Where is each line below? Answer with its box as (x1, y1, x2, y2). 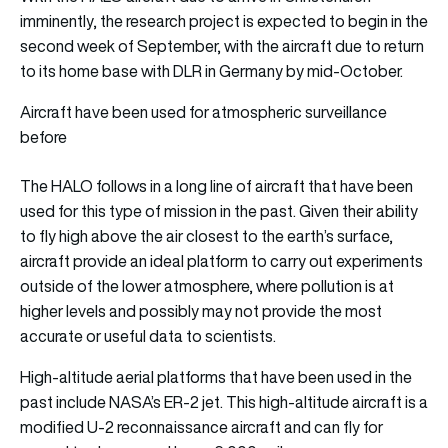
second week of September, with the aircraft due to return (20, 35, 424, 58)
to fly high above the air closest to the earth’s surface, (20, 225, 393, 248)
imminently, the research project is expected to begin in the (20, 10, 428, 33)
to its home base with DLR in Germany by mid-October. (20, 60, 403, 83)
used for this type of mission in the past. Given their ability (20, 200, 418, 223)
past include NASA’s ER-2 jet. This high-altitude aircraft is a (20, 391, 428, 414)
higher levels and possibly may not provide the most (20, 300, 382, 323)
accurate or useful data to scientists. (20, 325, 276, 348)
